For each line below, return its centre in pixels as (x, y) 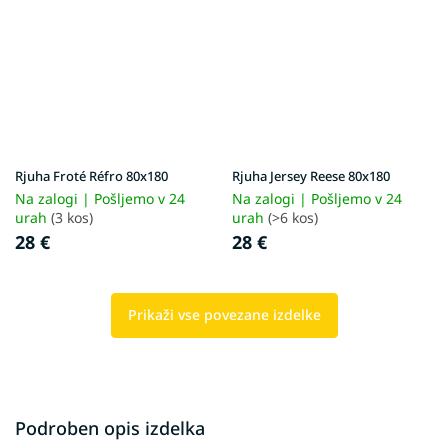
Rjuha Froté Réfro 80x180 (91, 175)
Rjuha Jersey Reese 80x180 (311, 175)
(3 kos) (72, 217)
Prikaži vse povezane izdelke (224, 314)
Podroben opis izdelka (110, 427)
